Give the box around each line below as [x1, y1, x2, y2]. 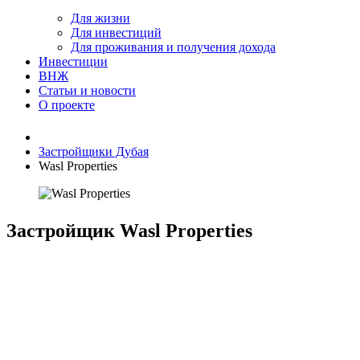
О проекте [39, 98, 95, 112]
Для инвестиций [71, 26, 162, 39]
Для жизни [71, 11, 130, 25]
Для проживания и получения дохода [71, 40, 276, 54]
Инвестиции [39, 55, 108, 68]
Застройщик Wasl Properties [6, 220, 252, 241]
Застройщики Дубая [39, 145, 149, 158]
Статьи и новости [39, 84, 136, 97]
